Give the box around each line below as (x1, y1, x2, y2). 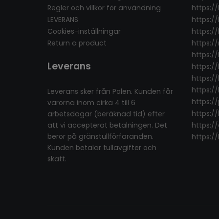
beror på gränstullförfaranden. (47, 131, 153, 141)
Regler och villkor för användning (47, 3, 161, 13)
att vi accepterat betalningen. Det (47, 120, 167, 130)
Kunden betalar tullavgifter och (47, 143, 156, 153)
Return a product (47, 38, 107, 48)
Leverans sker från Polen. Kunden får (47, 87, 173, 96)
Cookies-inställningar (47, 26, 121, 36)
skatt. (47, 154, 66, 164)
